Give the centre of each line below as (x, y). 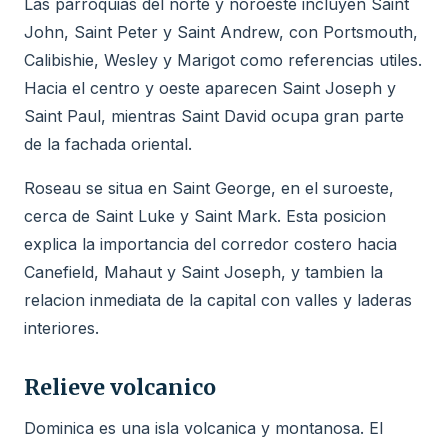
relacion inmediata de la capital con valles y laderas (218, 299)
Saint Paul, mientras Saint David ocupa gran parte (214, 115)
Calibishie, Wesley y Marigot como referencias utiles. (223, 59)
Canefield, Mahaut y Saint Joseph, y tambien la (203, 271)
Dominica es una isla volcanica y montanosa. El (203, 427)
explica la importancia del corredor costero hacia (210, 243)
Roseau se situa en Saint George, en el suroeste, (209, 187)
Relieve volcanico (120, 387)
